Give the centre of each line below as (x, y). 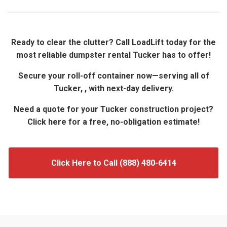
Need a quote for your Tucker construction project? (113, 109)
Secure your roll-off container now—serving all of (113, 76)
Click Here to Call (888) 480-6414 (113, 163)
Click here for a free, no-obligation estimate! (113, 122)
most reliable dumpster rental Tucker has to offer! (113, 55)
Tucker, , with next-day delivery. (113, 89)
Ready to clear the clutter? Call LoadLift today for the (113, 43)
